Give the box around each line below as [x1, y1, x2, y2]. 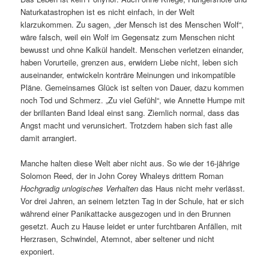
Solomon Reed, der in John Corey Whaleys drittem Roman [20, 170, 224, 182]
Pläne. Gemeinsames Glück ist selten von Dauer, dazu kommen [20, 82, 244, 93]
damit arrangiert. [20, 132, 77, 144]
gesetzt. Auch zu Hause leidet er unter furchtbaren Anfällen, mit [20, 220, 243, 232]
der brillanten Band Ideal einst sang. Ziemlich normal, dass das [20, 107, 240, 118]
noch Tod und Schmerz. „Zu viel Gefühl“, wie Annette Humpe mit [20, 94, 246, 106]
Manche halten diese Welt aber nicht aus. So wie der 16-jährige [20, 157, 240, 169]
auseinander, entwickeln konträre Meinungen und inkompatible [20, 69, 236, 80]
